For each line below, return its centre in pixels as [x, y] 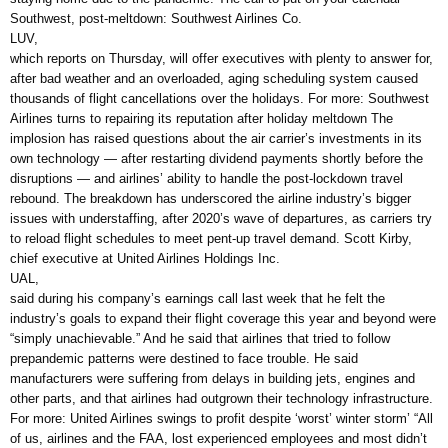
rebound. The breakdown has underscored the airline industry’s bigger [210, 199]
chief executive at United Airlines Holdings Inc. [145, 259]
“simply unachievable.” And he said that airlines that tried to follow [200, 339]
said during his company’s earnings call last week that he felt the [197, 299]
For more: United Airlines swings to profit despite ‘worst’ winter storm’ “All [221, 419]
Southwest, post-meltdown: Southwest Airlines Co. [156, 19]
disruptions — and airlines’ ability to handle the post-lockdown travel [206, 179]
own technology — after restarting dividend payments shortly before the [216, 159]
